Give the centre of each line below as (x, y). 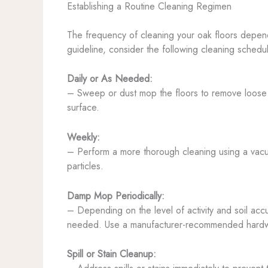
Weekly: (83, 137)
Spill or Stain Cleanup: (112, 254)
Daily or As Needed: (110, 79)
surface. (83, 108)
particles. (85, 166)
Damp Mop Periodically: (116, 196)
